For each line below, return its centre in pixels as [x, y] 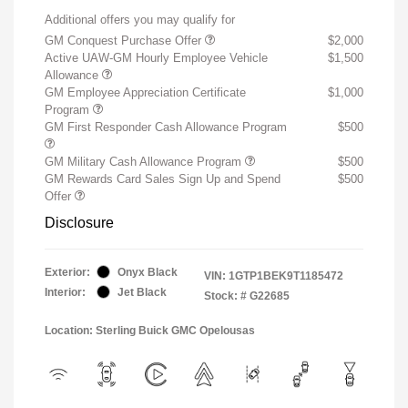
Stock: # [225, 296]
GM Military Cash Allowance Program [145, 161]
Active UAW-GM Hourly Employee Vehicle [156, 57]
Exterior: [67, 272]
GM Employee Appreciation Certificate [145, 92]
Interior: [65, 292]
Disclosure [79, 222]
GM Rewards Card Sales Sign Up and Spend [163, 178]
